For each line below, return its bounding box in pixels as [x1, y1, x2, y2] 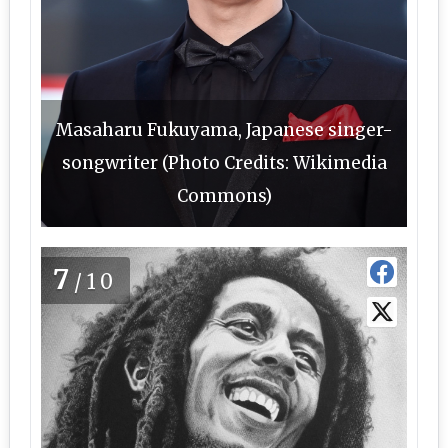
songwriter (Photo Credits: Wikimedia [61, 152, 387, 174]
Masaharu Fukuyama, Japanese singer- [55, 119, 393, 141]
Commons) [176, 185, 272, 207]
